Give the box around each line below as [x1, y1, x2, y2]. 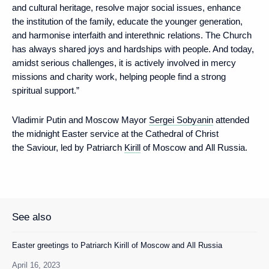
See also [12, 211, 51, 223]
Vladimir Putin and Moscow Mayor [12, 115, 149, 125]
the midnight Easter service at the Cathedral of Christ [12, 128, 219, 139]
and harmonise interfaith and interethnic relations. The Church [12, 30, 252, 40]
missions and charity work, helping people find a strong [12, 71, 226, 82]
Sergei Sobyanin [149, 115, 213, 125]
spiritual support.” [12, 85, 79, 95]
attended [213, 115, 249, 125]
